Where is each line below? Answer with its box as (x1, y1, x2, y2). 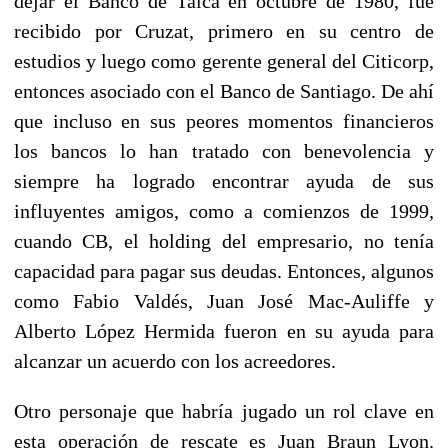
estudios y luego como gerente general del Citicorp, (14, 49, 434, 72)
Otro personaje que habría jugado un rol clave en (14, 399, 434, 422)
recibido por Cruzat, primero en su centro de (14, 19, 434, 42)
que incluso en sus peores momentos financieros (14, 109, 434, 132)
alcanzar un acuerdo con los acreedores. (14, 349, 336, 372)
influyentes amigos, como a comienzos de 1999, (14, 199, 434, 222)
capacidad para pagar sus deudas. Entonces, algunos (14, 259, 434, 282)
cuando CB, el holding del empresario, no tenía (14, 229, 434, 252)
